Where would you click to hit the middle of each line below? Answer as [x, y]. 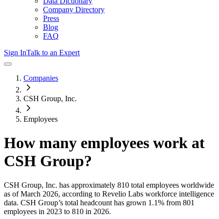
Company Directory [74, 10]
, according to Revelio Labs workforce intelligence [136, 194]
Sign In [15, 53]
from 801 [179, 202]
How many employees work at [104, 143]
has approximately [86, 185]
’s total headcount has [92, 202]
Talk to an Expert [53, 53]
